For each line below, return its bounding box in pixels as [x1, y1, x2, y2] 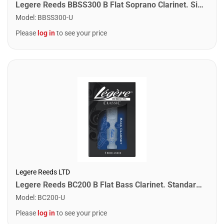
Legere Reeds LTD [15, 167, 70, 176]
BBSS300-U [37, 13, 73, 21]
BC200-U [37, 193, 65, 201]
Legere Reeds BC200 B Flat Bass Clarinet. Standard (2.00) [196, 179, 202, 189]
